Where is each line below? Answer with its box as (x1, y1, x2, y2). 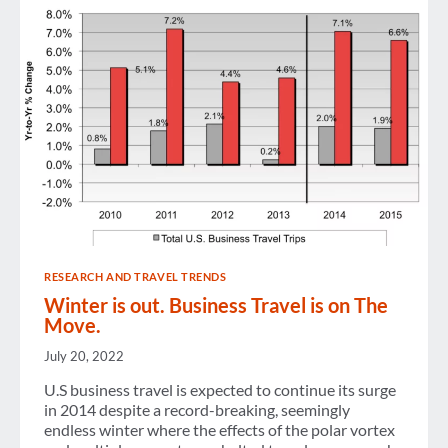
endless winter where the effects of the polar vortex (44, 419, 395, 439)
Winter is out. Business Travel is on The (44, 292, 388, 317)
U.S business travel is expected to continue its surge (44, 379, 396, 399)
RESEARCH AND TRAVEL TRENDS (44, 269, 227, 283)
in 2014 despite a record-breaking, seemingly (44, 399, 350, 419)
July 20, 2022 (44, 347, 124, 364)
